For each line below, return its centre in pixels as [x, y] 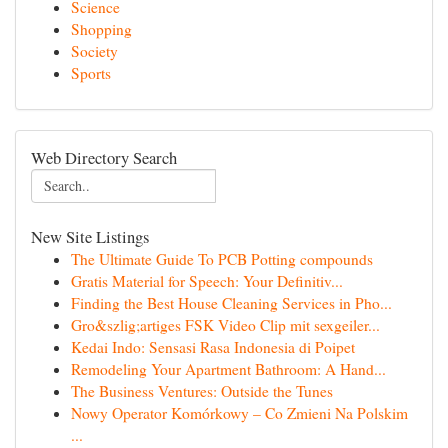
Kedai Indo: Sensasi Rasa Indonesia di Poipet [213, 347]
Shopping [101, 29]
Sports [91, 73]
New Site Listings [90, 236]
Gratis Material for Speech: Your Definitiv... [207, 281]
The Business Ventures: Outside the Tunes [202, 391]
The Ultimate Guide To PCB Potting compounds [222, 259]
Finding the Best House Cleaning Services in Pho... [231, 303]
